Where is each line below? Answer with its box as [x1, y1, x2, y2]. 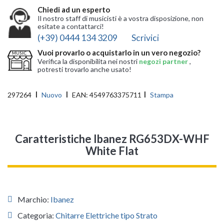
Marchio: [17, 194, 50, 204]
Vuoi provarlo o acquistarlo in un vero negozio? [37, 47, 200, 57]
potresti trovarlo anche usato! [37, 64, 131, 73]
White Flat [85, 144, 138, 158]
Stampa [150, 90, 173, 99]
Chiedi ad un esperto [37, 5, 110, 14]
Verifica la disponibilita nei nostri [37, 56, 139, 65]
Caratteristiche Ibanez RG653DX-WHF [14, 132, 209, 146]
